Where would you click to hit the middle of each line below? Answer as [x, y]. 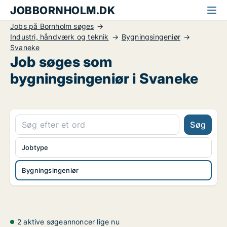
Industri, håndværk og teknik [60, 37]
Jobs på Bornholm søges [52, 26]
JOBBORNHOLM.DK [63, 10]
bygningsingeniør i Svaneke [104, 79]
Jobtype [35, 147]
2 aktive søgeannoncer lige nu [68, 222]
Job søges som [61, 62]
